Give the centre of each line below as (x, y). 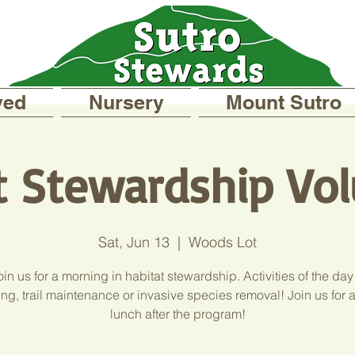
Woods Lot (223, 242)
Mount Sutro (284, 102)
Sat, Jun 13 (134, 242)
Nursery (126, 102)
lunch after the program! (177, 314)
